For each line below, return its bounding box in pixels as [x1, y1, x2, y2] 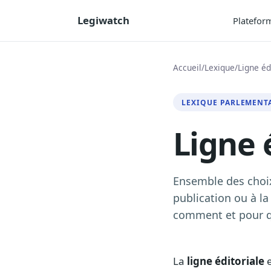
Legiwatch [77, 13, 129, 27]
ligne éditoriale [187, 254, 264, 269]
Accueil [173, 62, 201, 73]
